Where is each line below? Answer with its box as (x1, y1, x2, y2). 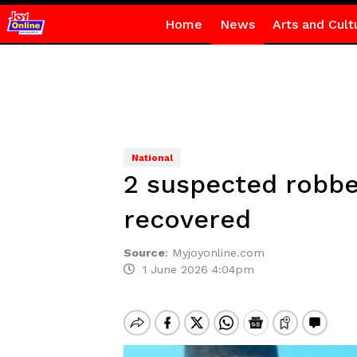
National (131, 152, 173, 163)
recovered (123, 204, 251, 234)
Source (123, 246, 165, 259)
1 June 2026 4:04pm (134, 263, 254, 276)
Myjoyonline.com (171, 246, 265, 259)
